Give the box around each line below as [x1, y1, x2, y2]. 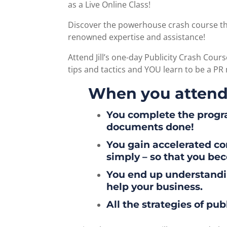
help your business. [106, 181, 203, 193]
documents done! [106, 121, 194, 133]
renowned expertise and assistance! [68, 31, 206, 43]
